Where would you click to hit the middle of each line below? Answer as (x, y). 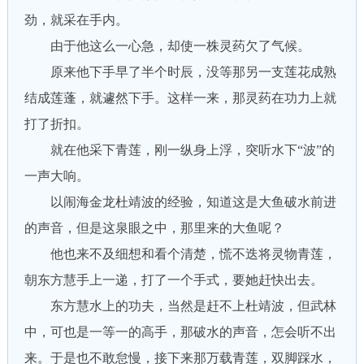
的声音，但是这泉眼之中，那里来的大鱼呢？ (154, 228)
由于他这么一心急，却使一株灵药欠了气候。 (167, 46)
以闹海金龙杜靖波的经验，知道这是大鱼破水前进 (180, 202)
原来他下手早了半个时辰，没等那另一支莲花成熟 (180, 72)
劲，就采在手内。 (76, 20)
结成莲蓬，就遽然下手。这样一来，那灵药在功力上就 (180, 98)
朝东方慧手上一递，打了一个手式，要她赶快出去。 (173, 280)
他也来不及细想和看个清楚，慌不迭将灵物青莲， (180, 254)
